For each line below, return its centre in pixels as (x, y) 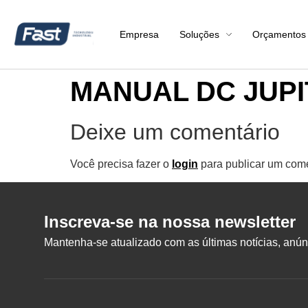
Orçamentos (279, 34)
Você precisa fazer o (121, 164)
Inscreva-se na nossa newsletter (170, 222)
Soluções (200, 34)
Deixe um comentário (175, 132)
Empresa (140, 34)
